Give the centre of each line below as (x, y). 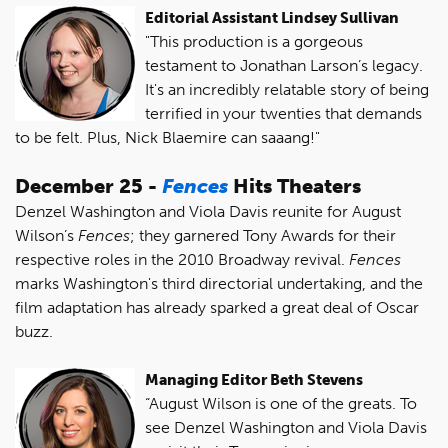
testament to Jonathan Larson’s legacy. (284, 65)
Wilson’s (46, 235)
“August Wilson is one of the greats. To (281, 403)
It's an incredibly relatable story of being (287, 89)
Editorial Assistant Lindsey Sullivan (272, 17)
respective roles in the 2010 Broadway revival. (182, 259)
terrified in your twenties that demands (283, 113)
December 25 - (88, 185)
